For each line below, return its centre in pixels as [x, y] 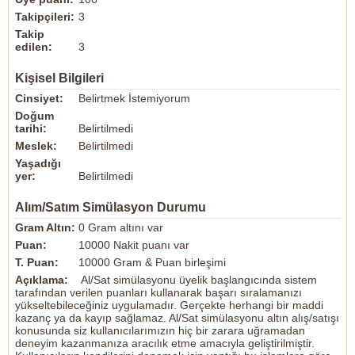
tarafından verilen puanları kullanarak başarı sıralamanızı [158, 292]
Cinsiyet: [39, 98]
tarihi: [31, 128]
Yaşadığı [38, 163]
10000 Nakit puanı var [134, 245]
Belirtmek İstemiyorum [134, 98]
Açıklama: [42, 280]
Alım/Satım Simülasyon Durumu [111, 207]
